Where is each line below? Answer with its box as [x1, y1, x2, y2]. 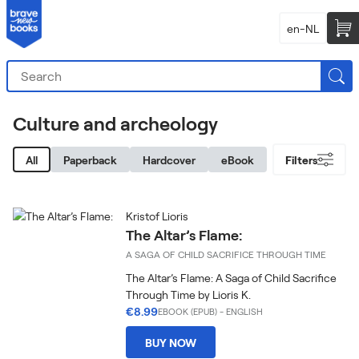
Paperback [63, 152, 117, 167]
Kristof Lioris [126, 209, 189, 223]
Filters [285, 152, 317, 167]
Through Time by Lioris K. [126, 288, 252, 301]
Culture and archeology [13, 111, 218, 135]
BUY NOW [145, 335, 197, 349]
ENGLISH [226, 306, 264, 317]
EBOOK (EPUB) [158, 306, 218, 317]
